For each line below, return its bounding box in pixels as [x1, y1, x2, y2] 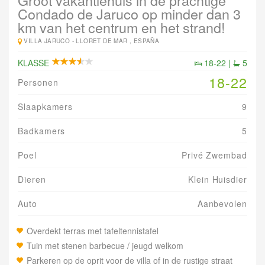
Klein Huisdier [188, 173, 247, 185]
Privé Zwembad [181, 149, 247, 161]
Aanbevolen [197, 198, 247, 209]
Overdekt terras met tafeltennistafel [27, 225, 159, 237]
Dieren [18, 173, 46, 185]
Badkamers [18, 125, 66, 137]
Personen [18, 76, 59, 88]
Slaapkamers [18, 101, 73, 112]
